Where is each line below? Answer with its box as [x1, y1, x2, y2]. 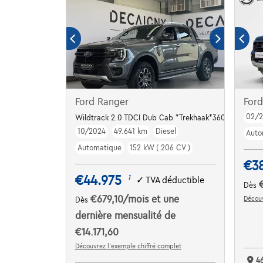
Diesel [155, 127, 176, 136]
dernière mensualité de [75, 210, 176, 221]
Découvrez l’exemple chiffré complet [75, 242, 181, 249]
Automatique [77, 143, 122, 152]
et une [151, 194, 179, 205]
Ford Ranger [75, 96, 129, 107]
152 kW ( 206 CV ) [129, 143, 190, 152]
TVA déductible [145, 176, 204, 186]
